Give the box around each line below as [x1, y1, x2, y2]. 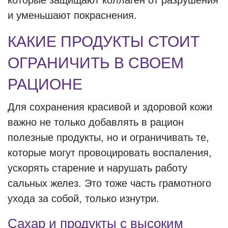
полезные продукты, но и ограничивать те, [8, 132, 209, 143]
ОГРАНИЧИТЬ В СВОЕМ [8, 54, 184, 71]
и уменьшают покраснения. [8, 10, 137, 21]
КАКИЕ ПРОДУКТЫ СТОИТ [8, 33, 199, 50]
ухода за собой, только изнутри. [8, 193, 159, 204]
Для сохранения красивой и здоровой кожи [8, 101, 212, 112]
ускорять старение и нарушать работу [8, 162, 187, 174]
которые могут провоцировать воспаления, [8, 147, 212, 158]
